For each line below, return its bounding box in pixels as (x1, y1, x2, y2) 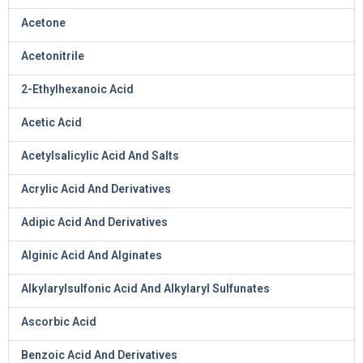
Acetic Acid (21, 116, 82, 129)
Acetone (21, 16, 66, 29)
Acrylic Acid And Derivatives (21, 182, 171, 195)
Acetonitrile (21, 49, 84, 62)
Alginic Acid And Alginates (21, 249, 162, 262)
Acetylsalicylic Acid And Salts (21, 149, 179, 162)
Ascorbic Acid (21, 315, 96, 328)
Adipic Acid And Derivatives (21, 216, 168, 228)
